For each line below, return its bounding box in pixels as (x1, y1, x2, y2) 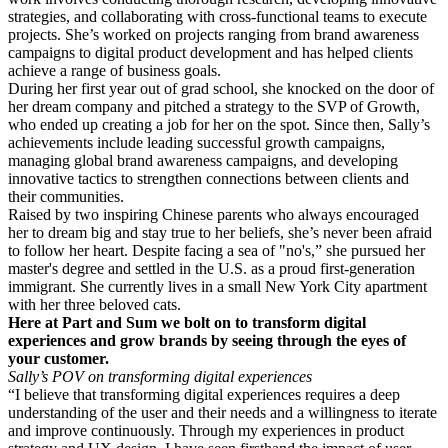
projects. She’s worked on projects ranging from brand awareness (8, 25, 419, 43)
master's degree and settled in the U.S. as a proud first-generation (8, 259, 415, 277)
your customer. (8, 349, 109, 367)
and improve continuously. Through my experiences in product (8, 421, 404, 439)
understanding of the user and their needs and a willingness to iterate (8, 403, 437, 421)
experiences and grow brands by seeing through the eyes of (8, 331, 406, 349)
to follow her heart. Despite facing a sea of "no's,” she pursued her (8, 241, 425, 259)
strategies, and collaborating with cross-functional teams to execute (8, 7, 427, 25)
